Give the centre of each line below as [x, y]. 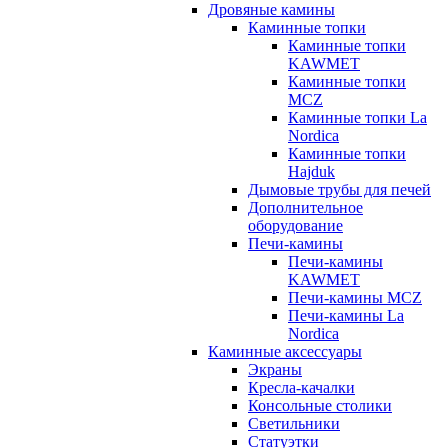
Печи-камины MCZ [355, 297]
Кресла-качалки [301, 387]
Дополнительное [305, 207]
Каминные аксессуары [285, 351]
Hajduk [311, 171]
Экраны [275, 369]
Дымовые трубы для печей [339, 189]
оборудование [295, 225]
